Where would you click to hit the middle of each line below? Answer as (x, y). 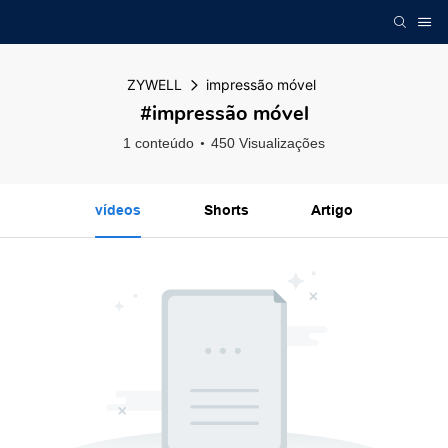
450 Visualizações (268, 143)
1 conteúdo (158, 143)
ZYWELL (154, 84)
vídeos (117, 210)
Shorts (226, 210)
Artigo (332, 210)
